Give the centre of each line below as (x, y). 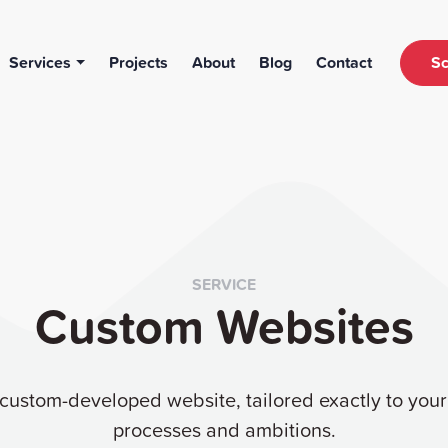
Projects (139, 62)
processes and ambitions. (224, 428)
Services (40, 62)
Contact (344, 62)
